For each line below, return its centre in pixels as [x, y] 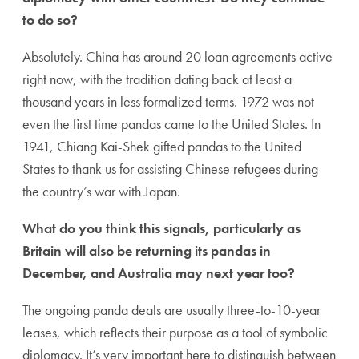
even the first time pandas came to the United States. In [171, 123]
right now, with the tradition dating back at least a [157, 79]
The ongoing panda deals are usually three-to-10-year [171, 309]
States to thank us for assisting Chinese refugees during [170, 168]
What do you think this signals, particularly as [161, 228]
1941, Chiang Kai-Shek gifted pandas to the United [162, 146]
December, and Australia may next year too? [159, 272]
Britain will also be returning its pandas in [147, 250]
